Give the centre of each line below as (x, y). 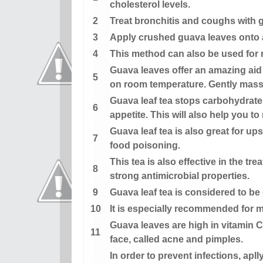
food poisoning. (145, 146)
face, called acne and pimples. (176, 240)
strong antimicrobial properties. (179, 176)
